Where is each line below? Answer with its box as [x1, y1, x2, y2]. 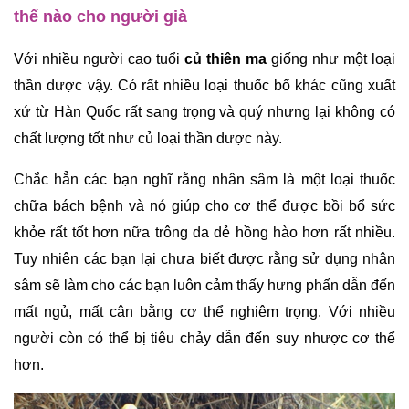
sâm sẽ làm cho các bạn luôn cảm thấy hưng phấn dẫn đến [14, 278, 395, 293]
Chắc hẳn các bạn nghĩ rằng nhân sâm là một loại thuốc [14, 172, 395, 187]
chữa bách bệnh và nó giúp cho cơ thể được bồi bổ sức [14, 198, 395, 214]
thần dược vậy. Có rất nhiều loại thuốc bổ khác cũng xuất [14, 78, 395, 93]
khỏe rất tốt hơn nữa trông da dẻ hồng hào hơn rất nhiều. [14, 225, 395, 240]
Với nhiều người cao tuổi [14, 51, 184, 67]
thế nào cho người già [14, 7, 187, 26]
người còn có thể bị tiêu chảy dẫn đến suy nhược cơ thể [14, 330, 395, 346]
